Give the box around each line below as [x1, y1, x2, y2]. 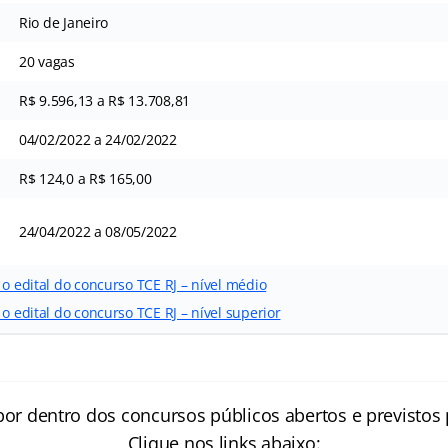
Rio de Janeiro [18, 13, 109, 32]
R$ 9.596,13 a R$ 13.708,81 [18, 91, 190, 110]
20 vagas [18, 52, 75, 71]
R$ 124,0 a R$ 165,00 [18, 169, 152, 188]
